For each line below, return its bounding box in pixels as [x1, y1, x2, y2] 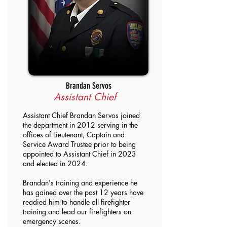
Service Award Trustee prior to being [23, 139, 136, 149]
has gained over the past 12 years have [23, 187, 143, 197]
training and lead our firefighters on [23, 207, 131, 216]
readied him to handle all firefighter [23, 197, 130, 207]
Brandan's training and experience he [23, 178, 137, 187]
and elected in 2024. [23, 159, 88, 168]
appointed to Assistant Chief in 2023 [23, 149, 136, 159]
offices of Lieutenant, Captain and [23, 130, 125, 139]
